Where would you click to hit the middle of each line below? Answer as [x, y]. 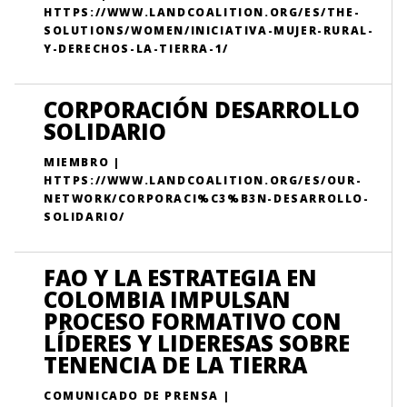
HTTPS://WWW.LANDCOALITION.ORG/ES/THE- [202, 12]
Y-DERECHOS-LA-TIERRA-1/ [136, 49]
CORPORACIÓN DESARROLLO [202, 109]
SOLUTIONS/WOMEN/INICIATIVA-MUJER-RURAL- [209, 30]
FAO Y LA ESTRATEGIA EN [180, 278]
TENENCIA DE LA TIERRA [175, 365]
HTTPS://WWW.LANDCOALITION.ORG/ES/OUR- [203, 180]
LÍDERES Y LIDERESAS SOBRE [197, 343]
